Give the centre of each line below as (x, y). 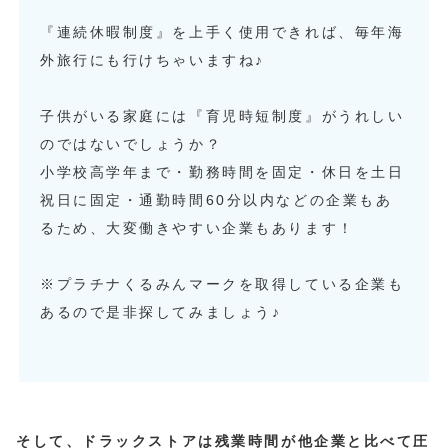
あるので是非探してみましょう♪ (161, 311)
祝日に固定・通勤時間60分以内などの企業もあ (216, 199)
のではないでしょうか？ (131, 143)
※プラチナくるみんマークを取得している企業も (222, 283)
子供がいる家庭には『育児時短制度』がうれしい (222, 115)
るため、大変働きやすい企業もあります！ (197, 227)
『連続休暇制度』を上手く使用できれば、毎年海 (222, 31)
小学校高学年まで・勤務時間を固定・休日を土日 (222, 171)
